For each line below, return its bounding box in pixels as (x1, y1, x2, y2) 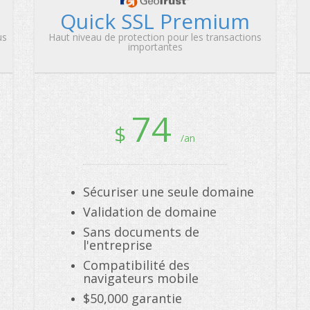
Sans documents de (83, 224, 199, 240)
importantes (127, 40, 183, 53)
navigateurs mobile (83, 270, 199, 286)
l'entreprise (83, 237, 152, 253)
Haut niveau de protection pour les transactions (48, 30, 262, 44)
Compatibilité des (83, 257, 190, 273)
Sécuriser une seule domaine (83, 183, 254, 200)
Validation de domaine (83, 203, 217, 220)
